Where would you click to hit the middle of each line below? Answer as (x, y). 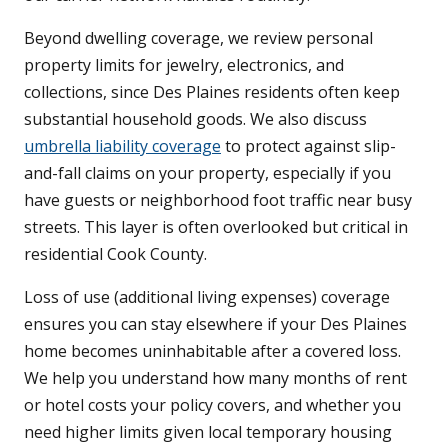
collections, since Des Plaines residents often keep (212, 92)
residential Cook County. (115, 254)
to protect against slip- (308, 146)
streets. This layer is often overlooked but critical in (216, 227)
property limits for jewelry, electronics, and (184, 65)
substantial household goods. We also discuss (195, 119)
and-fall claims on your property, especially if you (207, 173)
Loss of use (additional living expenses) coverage (207, 297)
